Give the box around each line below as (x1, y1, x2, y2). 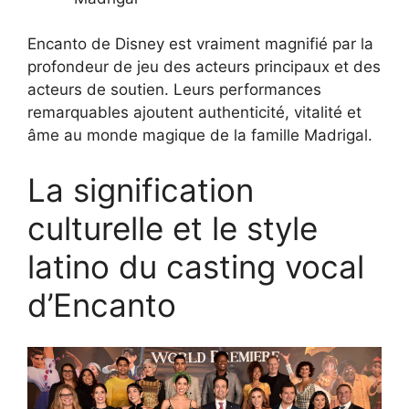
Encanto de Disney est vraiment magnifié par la (27, 35, 373, 54)
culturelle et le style (27, 208, 318, 247)
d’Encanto (27, 285, 176, 324)
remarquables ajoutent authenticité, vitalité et (27, 103, 362, 122)
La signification (27, 170, 254, 209)
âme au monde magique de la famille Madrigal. (27, 126, 372, 145)
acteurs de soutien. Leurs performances (27, 80, 321, 100)
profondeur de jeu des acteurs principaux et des (27, 58, 381, 77)
